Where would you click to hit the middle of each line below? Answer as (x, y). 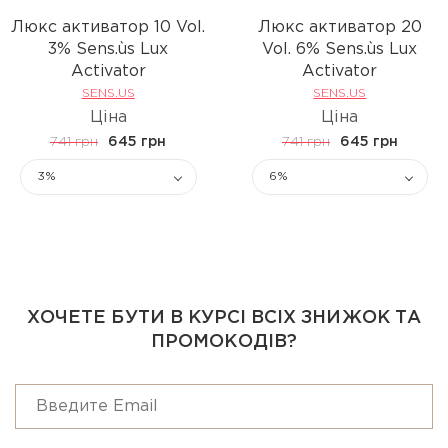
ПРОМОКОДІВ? (224, 342)
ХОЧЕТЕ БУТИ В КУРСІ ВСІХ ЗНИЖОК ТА (224, 318)
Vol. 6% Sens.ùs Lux (340, 49)
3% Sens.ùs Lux (108, 49)
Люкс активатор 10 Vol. (108, 27)
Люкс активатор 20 (339, 27)
